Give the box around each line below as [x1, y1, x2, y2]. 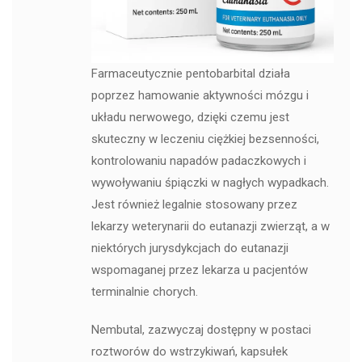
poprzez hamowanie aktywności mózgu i [90, 87, 309, 103]
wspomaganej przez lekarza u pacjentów [90, 262, 308, 277]
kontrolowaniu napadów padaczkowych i [90, 153, 306, 168]
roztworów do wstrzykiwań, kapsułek [90, 343, 288, 359]
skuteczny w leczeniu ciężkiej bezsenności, [90, 131, 319, 146]
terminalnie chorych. [90, 284, 198, 299]
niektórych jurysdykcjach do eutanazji [90, 240, 288, 255]
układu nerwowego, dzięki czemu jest [90, 109, 289, 124]
